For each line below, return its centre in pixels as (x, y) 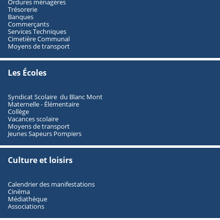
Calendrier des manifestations (51, 184)
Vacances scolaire (33, 119)
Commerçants (28, 24)
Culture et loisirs (40, 160)
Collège (18, 111)
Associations (26, 206)
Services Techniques (37, 31)
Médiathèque (27, 199)
